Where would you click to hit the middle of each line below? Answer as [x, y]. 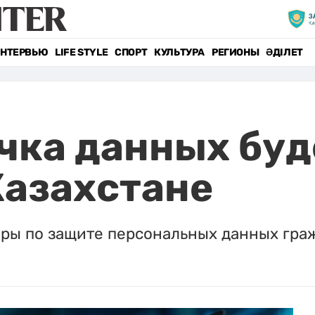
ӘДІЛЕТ [284, 52]
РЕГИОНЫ [235, 52]
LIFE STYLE [82, 52]
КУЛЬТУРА [179, 52]
